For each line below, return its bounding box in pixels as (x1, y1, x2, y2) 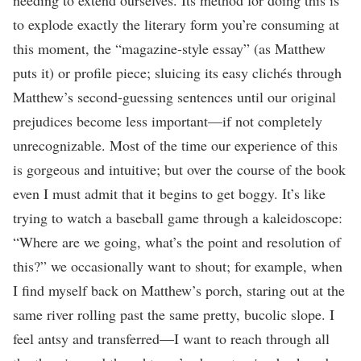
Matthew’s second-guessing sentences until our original (13, 86, 336, 106)
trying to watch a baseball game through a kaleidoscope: (13, 207, 342, 227)
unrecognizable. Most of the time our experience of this (13, 135, 338, 155)
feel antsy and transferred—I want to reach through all (13, 328, 330, 348)
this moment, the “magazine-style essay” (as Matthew (13, 38, 326, 58)
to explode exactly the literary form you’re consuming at (13, 14, 339, 34)
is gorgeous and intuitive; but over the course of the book (13, 159, 346, 179)
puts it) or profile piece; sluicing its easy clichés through (13, 62, 342, 82)
